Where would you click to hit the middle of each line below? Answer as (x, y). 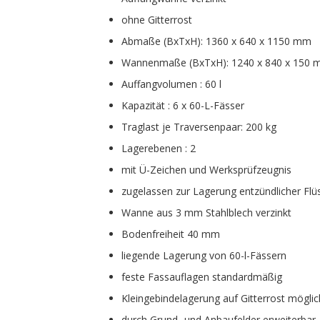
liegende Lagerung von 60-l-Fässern (204, 255)
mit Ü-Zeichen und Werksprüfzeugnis (207, 170)
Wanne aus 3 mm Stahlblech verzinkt (207, 212)
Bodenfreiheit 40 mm (171, 234)
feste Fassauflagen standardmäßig (202, 277)
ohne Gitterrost (157, 20)
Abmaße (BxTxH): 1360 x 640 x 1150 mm (217, 41)
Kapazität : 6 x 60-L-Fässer (183, 105)
